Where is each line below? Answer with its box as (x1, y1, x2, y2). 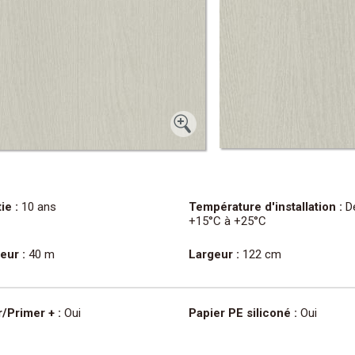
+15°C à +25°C (188, 214, 266, 228)
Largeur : (188, 247, 239, 261)
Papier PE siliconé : (188, 306, 297, 320)
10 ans (18, 200, 56, 214)
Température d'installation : (188, 200, 342, 214)
